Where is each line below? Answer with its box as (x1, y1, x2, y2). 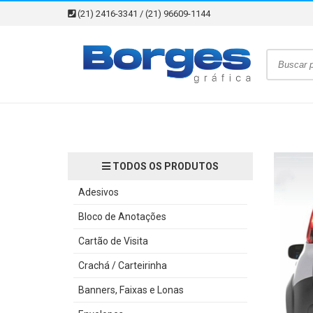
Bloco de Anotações (78, 211, 166, 222)
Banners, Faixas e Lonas (78, 284, 184, 296)
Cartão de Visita (78, 235, 148, 247)
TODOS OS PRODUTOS (110, 161, 219, 172)
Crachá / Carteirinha (78, 260, 167, 271)
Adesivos (78, 187, 119, 198)
